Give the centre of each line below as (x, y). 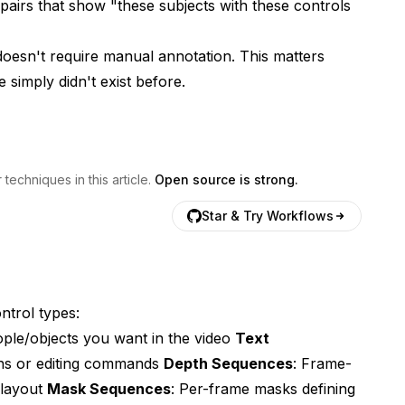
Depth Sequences (228, 363)
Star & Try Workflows (268, 215)
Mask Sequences (109, 388)
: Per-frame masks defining (263, 388)
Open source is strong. (226, 179)
